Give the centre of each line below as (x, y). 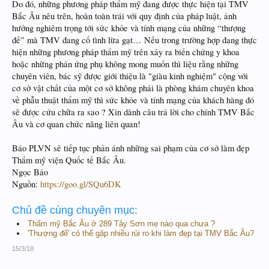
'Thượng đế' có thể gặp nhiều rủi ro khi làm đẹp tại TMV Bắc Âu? (141, 233)
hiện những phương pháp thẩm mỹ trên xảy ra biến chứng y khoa (126, 52)
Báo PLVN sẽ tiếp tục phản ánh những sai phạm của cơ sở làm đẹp (131, 148)
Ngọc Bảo (30, 172)
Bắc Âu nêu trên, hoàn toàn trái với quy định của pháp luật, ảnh (124, 16)
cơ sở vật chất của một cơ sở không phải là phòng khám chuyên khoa (133, 88)
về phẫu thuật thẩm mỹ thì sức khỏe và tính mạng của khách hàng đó (133, 100)
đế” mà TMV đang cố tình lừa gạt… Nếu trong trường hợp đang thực (134, 40)
